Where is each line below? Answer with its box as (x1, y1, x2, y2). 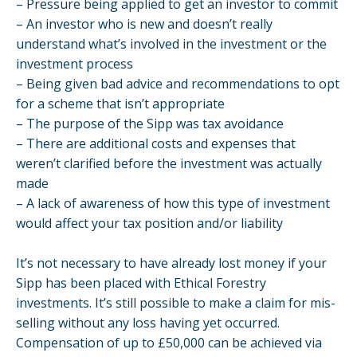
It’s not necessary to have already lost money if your (16, 254, 327, 272)
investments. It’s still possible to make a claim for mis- (16, 294, 335, 312)
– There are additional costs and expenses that (16, 135, 296, 152)
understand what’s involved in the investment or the (16, 35, 327, 53)
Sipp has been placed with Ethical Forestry (16, 274, 266, 292)
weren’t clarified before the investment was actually (16, 155, 322, 172)
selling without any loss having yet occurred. (16, 314, 280, 331)
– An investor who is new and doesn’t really (16, 15, 273, 33)
